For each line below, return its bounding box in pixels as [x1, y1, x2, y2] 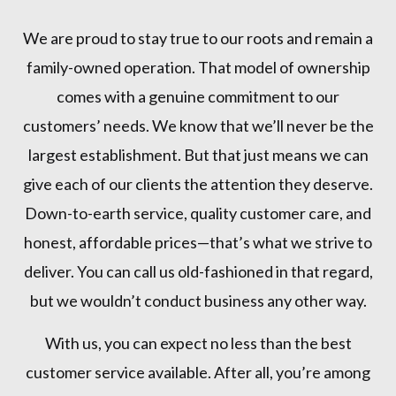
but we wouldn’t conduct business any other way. [29, 290, 367, 310]
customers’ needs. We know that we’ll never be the [22, 115, 374, 135]
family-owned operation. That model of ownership [26, 57, 370, 77]
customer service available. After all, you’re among [26, 362, 370, 382]
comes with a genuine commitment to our [57, 86, 339, 106]
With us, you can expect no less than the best [44, 332, 352, 353]
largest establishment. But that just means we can [27, 144, 369, 164]
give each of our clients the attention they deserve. [23, 173, 373, 194]
